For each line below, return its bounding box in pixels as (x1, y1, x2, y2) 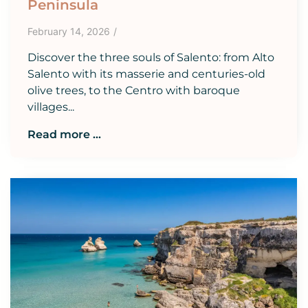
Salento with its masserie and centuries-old (27, 67, 265, 80)
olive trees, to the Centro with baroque (27, 83, 240, 97)
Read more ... (27, 127, 101, 141)
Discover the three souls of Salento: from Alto (27, 50, 274, 64)
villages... (27, 100, 74, 113)
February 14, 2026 (27, 25, 110, 37)
